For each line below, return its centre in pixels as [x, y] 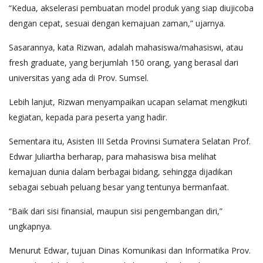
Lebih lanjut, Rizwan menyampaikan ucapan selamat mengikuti [128, 102]
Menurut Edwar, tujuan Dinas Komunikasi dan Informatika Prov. [130, 250]
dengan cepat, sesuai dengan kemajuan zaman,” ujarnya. [117, 23]
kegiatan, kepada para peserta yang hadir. [88, 117]
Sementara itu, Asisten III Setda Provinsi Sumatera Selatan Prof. [130, 141]
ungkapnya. [30, 226]
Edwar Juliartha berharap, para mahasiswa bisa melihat [113, 156]
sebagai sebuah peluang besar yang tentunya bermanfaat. [119, 187]
